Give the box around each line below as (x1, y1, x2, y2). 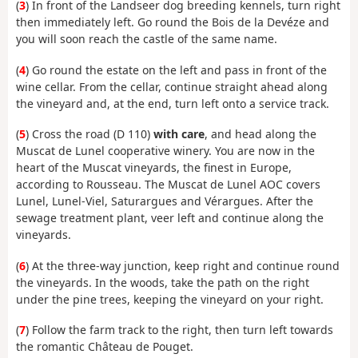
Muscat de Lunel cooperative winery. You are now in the (16, 143, 315, 159)
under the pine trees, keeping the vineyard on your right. (16, 291, 324, 307)
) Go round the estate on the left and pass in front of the (26, 62, 327, 78)
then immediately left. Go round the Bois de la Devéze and (16, 14, 329, 30)
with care (153, 126, 205, 142)
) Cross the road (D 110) (26, 126, 153, 142)
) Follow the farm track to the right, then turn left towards (26, 322, 333, 338)
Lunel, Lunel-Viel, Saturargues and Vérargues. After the (16, 193, 313, 209)
